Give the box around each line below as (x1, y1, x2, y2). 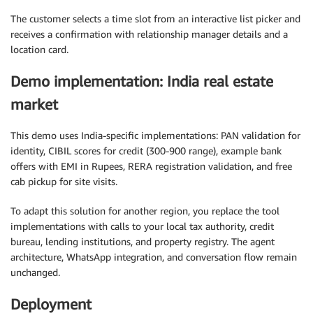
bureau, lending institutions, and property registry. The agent (10, 235, 275, 248)
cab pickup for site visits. (10, 175, 117, 188)
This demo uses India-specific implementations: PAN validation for (10, 129, 300, 142)
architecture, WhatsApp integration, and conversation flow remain (10, 251, 297, 263)
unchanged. (10, 266, 60, 279)
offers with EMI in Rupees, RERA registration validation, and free (10, 160, 292, 173)
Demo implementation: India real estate (10, 72, 273, 90)
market (10, 95, 58, 113)
